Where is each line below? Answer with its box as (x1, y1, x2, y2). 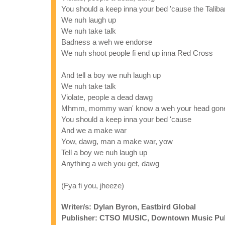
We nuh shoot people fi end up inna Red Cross (61, 49, 213, 57)
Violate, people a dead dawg (61, 93, 153, 101)
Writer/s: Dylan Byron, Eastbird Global (61, 202, 196, 211)
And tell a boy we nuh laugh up (61, 71, 161, 79)
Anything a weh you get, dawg (61, 159, 159, 168)
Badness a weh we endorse (61, 38, 152, 46)
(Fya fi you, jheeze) (61, 181, 124, 190)
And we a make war (61, 126, 127, 135)
